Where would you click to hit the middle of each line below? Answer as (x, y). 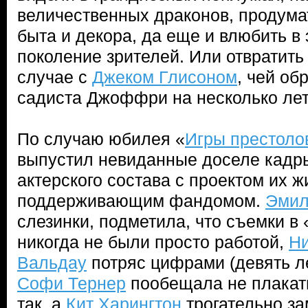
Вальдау (52, 263)
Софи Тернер (71, 283)
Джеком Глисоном (165, 77)
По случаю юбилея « (101, 139)
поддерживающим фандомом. (141, 201)
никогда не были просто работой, (153, 242)
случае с (55, 77)
